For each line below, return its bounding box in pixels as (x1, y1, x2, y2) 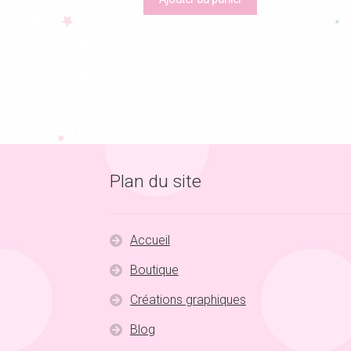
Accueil (129, 232, 170, 248)
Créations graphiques (129, 291, 246, 307)
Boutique (129, 262, 179, 277)
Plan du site (110, 170, 202, 192)
